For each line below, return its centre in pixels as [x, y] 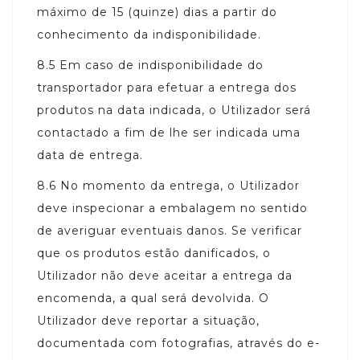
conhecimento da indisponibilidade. [149, 34]
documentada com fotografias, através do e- [178, 343]
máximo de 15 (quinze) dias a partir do [157, 12]
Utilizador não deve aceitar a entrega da [165, 275]
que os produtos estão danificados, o [154, 253]
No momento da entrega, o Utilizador [180, 185]
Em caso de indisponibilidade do [162, 65]
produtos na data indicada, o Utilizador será [174, 110]
